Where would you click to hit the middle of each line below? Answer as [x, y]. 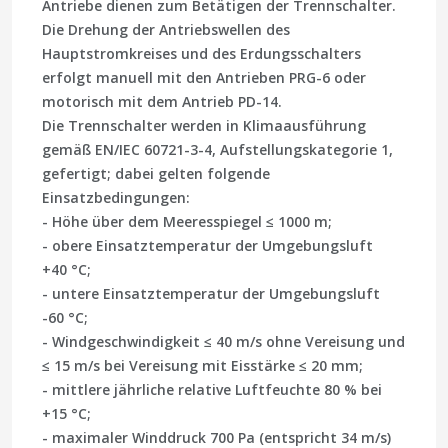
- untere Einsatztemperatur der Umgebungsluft [211, 294]
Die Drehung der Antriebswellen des [166, 30]
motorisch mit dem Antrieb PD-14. [162, 102]
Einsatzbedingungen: [116, 198]
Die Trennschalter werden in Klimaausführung [204, 126]
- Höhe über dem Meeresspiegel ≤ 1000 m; [187, 222]
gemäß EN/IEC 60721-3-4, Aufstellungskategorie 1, [217, 150]
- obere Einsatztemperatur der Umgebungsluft [207, 246]
